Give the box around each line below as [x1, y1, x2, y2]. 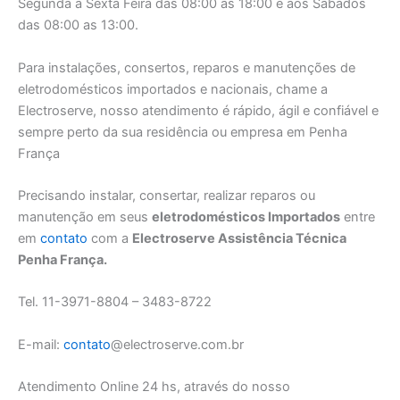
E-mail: [18, 336, 63, 353]
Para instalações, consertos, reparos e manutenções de [18, 59, 355, 76]
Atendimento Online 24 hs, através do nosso [18, 379, 290, 396]
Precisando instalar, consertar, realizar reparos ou [18, 187, 315, 204]
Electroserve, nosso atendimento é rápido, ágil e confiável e [18, 102, 379, 119]
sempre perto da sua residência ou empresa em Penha [18, 123, 347, 140]
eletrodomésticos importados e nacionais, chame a [18, 80, 328, 97]
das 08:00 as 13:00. [18, 17, 138, 34]
